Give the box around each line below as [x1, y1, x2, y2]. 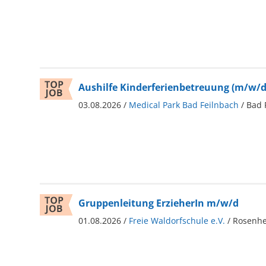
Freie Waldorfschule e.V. [128, 214, 225, 226]
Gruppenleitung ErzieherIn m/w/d [78, 196, 239, 210]
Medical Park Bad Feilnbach [128, 99, 239, 110]
